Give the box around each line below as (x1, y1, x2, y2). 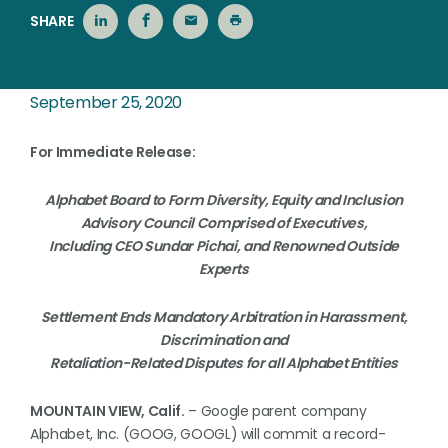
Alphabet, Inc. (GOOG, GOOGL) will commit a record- (30, 424, 386, 444)
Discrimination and (160, 330, 288, 350)
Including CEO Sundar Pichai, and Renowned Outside (49, 236, 399, 256)
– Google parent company (184, 401, 367, 421)
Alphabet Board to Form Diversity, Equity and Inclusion (44, 190, 404, 210)
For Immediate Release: (30, 142, 196, 162)
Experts (199, 259, 249, 279)
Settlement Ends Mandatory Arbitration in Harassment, (40, 307, 408, 327)
